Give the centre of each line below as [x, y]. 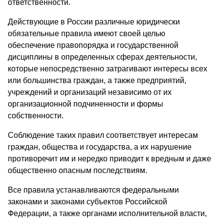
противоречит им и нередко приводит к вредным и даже [109, 158]
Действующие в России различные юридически [94, 22]
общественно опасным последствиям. [77, 170]
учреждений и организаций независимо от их [90, 92]
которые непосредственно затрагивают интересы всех [108, 68]
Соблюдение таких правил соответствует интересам [103, 135]
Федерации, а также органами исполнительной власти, [107, 213]
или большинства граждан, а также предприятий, [97, 80]
